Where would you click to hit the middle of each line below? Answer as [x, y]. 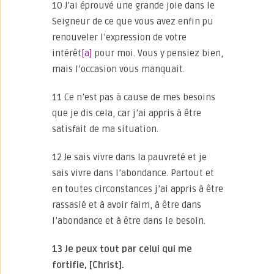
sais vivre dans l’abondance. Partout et [133, 173]
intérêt [67, 53]
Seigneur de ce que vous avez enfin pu [133, 21]
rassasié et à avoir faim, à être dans [127, 205]
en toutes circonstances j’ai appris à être [138, 189]
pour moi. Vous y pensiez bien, [158, 53]
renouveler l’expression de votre [119, 37]
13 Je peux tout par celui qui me [122, 249]
